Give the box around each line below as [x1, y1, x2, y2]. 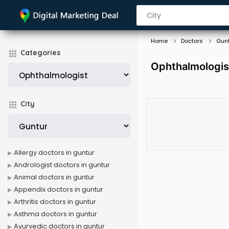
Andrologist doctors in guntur [14, 160, 110, 170]
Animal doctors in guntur [14, 172, 95, 182]
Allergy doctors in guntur [14, 148, 95, 157]
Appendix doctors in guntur [14, 185, 103, 194]
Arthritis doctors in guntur [14, 197, 96, 207]
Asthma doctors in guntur [14, 209, 97, 219]
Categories [20, 48, 60, 57]
